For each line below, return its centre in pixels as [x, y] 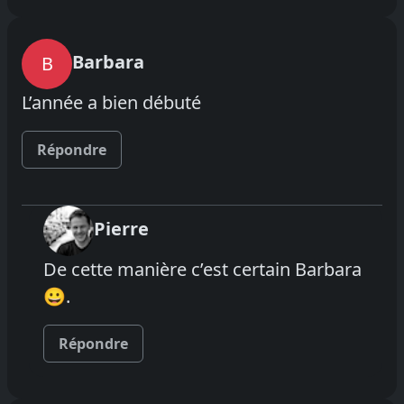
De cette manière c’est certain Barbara [202, 269]
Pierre [121, 228]
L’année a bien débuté [111, 102]
